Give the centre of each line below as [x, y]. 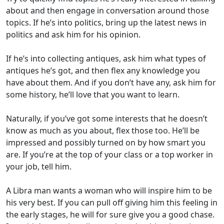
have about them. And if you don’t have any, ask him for [111, 83]
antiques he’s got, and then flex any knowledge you [103, 71]
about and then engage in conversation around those [107, 11]
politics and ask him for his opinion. [73, 35]
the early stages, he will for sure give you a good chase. [110, 215]
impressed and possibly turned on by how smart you [106, 143]
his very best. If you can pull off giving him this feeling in [112, 203]
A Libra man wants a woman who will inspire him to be [109, 191]
